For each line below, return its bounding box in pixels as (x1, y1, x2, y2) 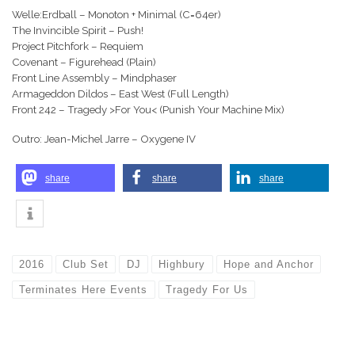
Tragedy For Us (165, 283, 248, 296)
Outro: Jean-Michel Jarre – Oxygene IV (12, 132, 196, 145)
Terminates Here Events (19, 283, 148, 296)
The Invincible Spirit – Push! (12, 25, 143, 37)
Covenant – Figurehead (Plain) (12, 56, 156, 69)
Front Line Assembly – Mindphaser (12, 72, 177, 85)
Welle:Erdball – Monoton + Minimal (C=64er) (12, 9, 221, 21)
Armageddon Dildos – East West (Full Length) (12, 88, 229, 101)
